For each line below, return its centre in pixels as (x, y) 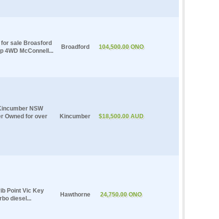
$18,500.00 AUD (121, 116)
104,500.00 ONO (121, 47)
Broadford (75, 47)
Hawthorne (75, 194)
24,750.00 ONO (121, 194)
